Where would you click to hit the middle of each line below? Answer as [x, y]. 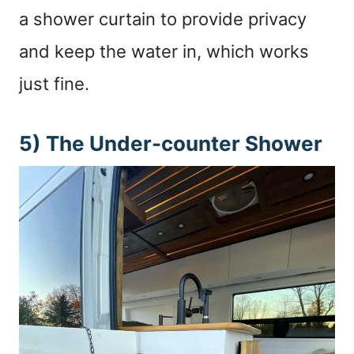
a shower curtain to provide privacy [163, 19]
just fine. [54, 84]
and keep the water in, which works [164, 52]
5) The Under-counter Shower [171, 144]
